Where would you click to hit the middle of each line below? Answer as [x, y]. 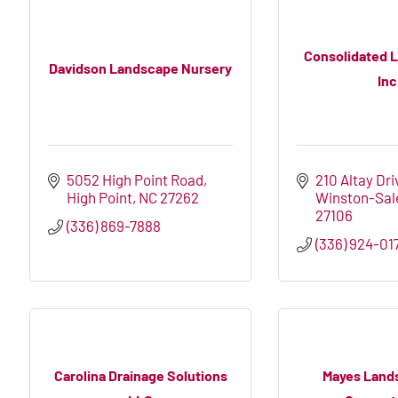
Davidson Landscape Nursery [140, 68]
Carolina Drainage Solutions [140, 375]
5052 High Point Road [135, 180]
